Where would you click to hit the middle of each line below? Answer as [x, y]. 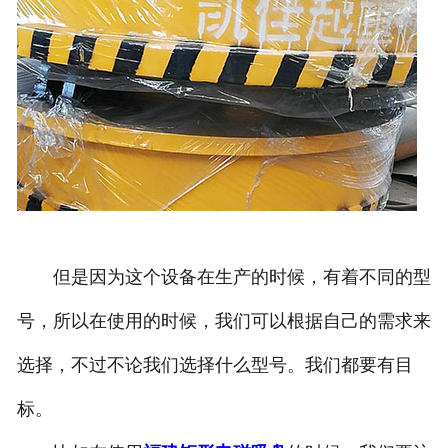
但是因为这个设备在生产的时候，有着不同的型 [223, 277]
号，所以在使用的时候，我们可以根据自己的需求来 [223, 321]
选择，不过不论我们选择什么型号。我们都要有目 [214, 365]
